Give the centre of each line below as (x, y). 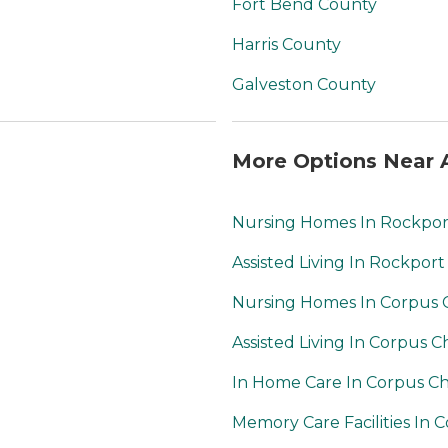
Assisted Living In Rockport (338, 263)
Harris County (286, 45)
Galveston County (304, 85)
